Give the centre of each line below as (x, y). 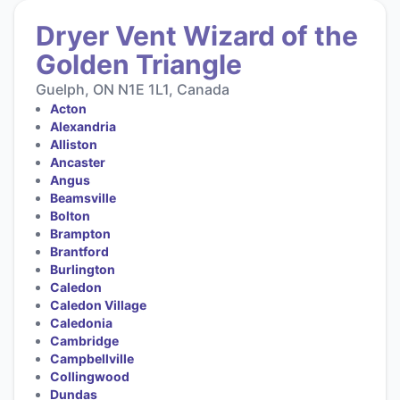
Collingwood (90, 376)
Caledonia (81, 322)
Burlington (83, 269)
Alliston (74, 144)
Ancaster (78, 162)
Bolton (70, 215)
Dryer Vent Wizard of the (197, 35)
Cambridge (84, 340)
